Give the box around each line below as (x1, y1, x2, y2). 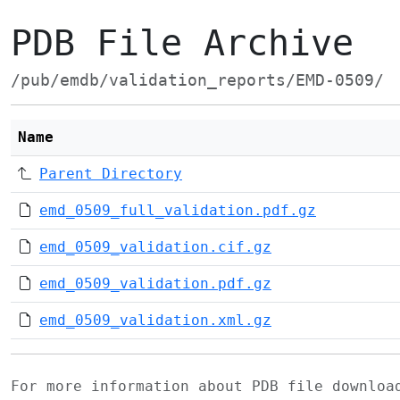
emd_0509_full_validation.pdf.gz (39, 202, 316, 219)
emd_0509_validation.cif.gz (39, 238, 271, 255)
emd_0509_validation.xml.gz (39, 312, 271, 329)
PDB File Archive (11, 22, 354, 63)
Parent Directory (39, 165, 182, 182)
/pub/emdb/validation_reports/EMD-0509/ (11, 71, 384, 89)
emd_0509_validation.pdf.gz (39, 275, 271, 292)
